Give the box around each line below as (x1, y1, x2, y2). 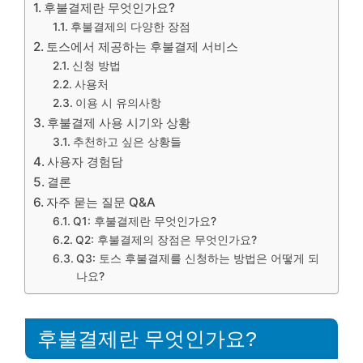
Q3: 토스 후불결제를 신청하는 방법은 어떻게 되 (75, 252, 319, 265)
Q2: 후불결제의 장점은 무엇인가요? (75, 233, 257, 246)
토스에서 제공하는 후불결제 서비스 (46, 39, 239, 54)
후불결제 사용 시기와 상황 (47, 115, 191, 130)
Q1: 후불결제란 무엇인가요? (72, 215, 216, 228)
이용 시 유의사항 (75, 96, 161, 109)
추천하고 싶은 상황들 (72, 135, 181, 148)
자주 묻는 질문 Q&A (46, 194, 156, 210)
